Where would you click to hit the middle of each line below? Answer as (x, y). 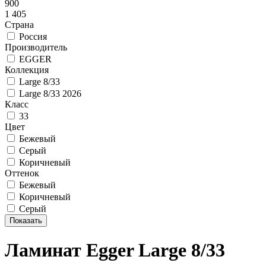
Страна (19, 25)
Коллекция (27, 70)
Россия (33, 37)
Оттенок (22, 173)
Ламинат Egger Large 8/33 (115, 250)
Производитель (36, 47)
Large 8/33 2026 (50, 94)
